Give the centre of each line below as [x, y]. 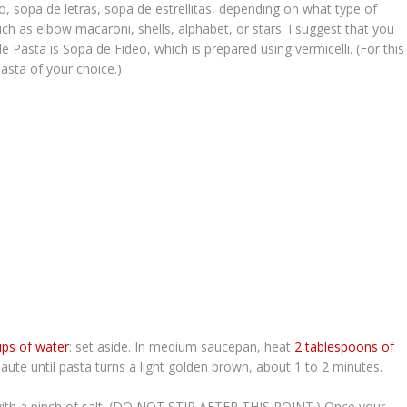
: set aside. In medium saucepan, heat [182, 346]
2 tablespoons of [344, 346]
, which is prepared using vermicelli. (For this [276, 48]
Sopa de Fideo [105, 48]
